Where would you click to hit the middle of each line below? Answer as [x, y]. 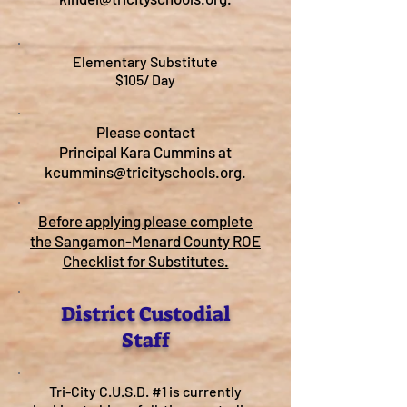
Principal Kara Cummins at [145, 152]
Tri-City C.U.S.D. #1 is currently [145, 391]
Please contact [145, 132]
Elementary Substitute [145, 61]
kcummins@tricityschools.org [143, 172]
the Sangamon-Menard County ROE [145, 241]
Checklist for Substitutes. [145, 261]
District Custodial [145, 314]
